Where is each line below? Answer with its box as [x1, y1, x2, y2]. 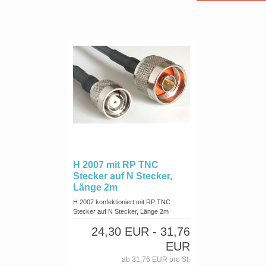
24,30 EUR [91, 225, 149, 238]
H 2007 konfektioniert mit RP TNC [73, 198, 170, 205]
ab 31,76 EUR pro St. [122, 255, 190, 264]
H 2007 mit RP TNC [73, 160, 159, 170]
